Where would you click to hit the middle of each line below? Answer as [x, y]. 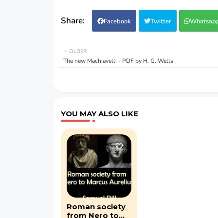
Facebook [117, 21]
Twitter [161, 21]
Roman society [96, 206]
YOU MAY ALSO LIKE [99, 113]
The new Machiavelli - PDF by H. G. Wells [118, 61]
